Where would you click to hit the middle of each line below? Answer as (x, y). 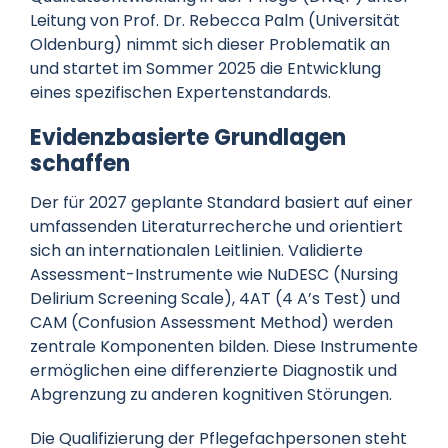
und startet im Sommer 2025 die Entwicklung (205, 68)
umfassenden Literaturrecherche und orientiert (216, 227)
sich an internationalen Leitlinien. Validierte (196, 251)
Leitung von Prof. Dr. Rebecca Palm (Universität (214, 20)
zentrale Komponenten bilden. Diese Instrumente (223, 347)
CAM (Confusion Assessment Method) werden (211, 323)
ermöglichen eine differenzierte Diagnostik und (213, 371)
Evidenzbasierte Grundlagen (187, 137)
